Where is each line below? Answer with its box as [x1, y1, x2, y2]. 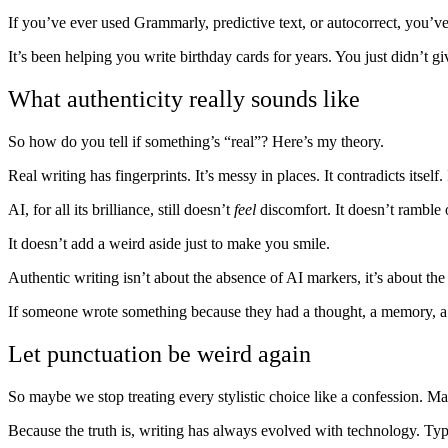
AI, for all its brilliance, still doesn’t [8, 200, 234, 218]
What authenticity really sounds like [8, 85, 360, 112]
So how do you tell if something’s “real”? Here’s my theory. [8, 132, 384, 150]
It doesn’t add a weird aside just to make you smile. [8, 234, 330, 252]
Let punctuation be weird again [8, 340, 311, 367]
